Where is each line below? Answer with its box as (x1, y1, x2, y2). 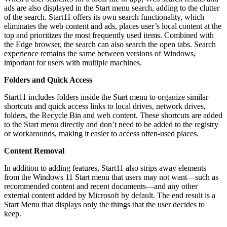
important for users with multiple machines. (4, 58, 142, 67)
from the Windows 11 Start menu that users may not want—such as (4, 172, 218, 181)
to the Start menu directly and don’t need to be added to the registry (4, 120, 218, 129)
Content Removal (4, 146, 64, 155)
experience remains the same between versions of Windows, (4, 49, 196, 58)
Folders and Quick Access (4, 75, 92, 84)
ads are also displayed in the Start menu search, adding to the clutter (4, 3, 219, 12)
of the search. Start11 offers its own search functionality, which (4, 12, 204, 21)
